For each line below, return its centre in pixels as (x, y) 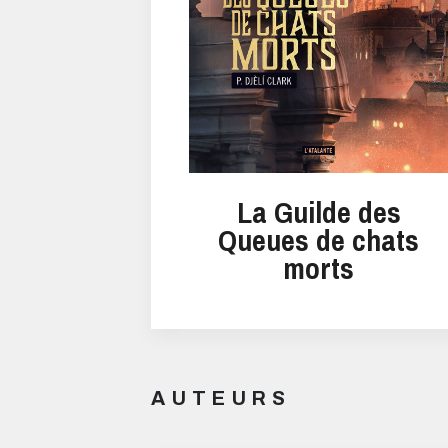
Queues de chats (319, 240)
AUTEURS (221, 399)
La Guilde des (318, 212)
